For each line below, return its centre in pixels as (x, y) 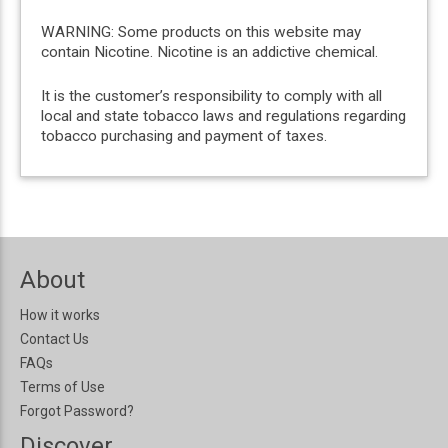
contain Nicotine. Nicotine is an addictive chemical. (209, 51)
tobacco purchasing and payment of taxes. (184, 135)
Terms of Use (62, 386)
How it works (60, 314)
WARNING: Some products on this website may (201, 31)
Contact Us (54, 338)
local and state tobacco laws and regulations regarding (223, 115)
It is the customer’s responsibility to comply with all (211, 95)
